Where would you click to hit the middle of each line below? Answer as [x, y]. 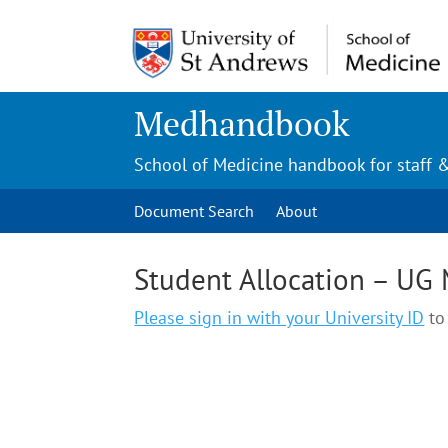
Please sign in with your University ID [279, 317]
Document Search [194, 210]
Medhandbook [242, 123]
